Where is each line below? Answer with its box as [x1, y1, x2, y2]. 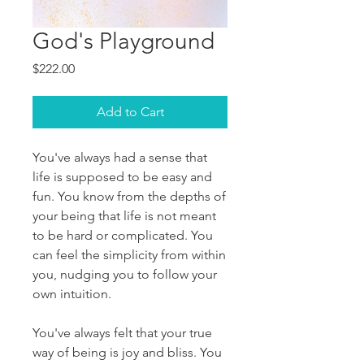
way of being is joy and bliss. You [32, 344, 222, 360]
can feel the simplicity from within [32, 246, 226, 262]
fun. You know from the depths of [32, 188, 226, 204]
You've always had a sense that [32, 149, 207, 165]
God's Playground [32, 27, 214, 54]
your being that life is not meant [32, 207, 216, 223]
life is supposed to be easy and [32, 168, 212, 184]
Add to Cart [96, 103, 164, 119]
